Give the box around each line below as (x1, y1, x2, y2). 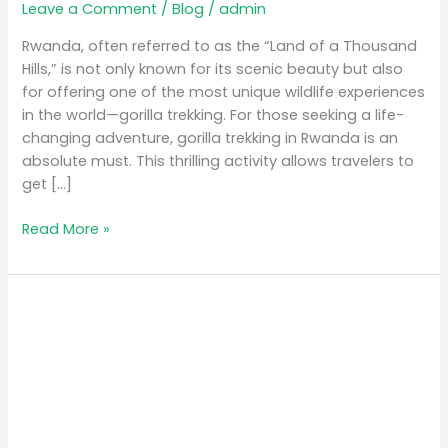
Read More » (22, 218, 111, 239)
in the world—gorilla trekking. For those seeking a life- (22, 105, 405, 125)
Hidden (21, 343, 72, 364)
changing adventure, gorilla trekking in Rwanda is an (22, 128, 399, 148)
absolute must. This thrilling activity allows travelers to (22, 151, 415, 171)
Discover (21, 297, 84, 318)
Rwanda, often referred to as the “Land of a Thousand (22, 36, 418, 56)
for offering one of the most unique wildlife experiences (22, 82, 426, 102)
